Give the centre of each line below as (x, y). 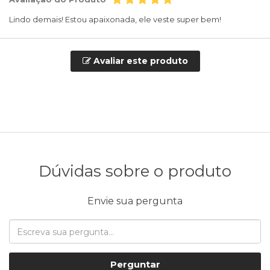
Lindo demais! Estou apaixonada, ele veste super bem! (115, 20)
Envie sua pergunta (135, 201)
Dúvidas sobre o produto (135, 171)
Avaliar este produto (139, 61)
